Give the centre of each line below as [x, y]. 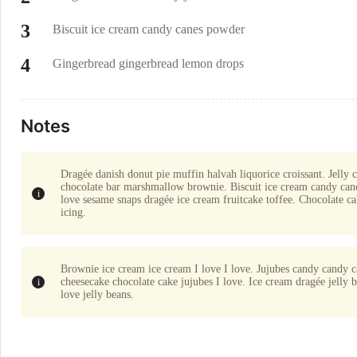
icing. [75, 212]
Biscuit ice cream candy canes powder [149, 29]
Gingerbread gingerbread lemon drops [148, 63]
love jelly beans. [97, 294]
